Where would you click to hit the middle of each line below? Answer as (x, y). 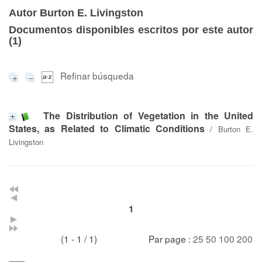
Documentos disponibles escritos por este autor (131, 30)
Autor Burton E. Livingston (76, 13)
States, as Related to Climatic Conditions (107, 128)
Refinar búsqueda (97, 75)
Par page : (171, 238)
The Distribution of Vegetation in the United (149, 115)
